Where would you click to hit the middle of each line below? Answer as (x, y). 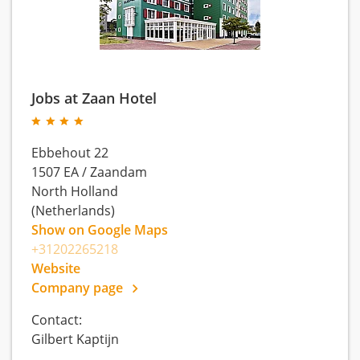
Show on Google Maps (100, 229)
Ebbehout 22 (70, 152)
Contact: (57, 319)
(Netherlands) (73, 210)
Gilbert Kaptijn (75, 339)
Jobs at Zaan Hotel (94, 97)
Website (56, 268)
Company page (79, 287)
